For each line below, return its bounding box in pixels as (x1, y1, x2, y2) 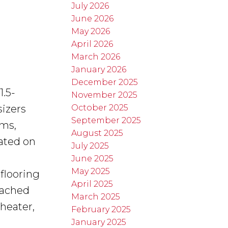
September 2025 (71, 115, 141, 125)
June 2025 (71, 153, 114, 163)
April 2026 (71, 39, 113, 49)
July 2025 (71, 140, 109, 151)
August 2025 (71, 128, 124, 138)
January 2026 (71, 64, 127, 74)
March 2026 (71, 51, 121, 62)
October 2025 (71, 102, 129, 112)
